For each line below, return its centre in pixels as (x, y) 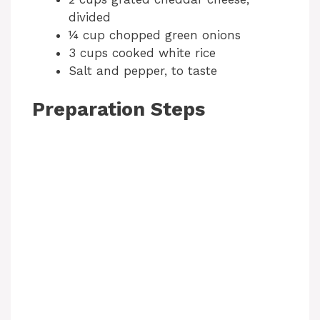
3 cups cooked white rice (142, 52)
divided (90, 17)
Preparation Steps (119, 110)
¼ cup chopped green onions (155, 35)
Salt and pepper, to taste (143, 70)
